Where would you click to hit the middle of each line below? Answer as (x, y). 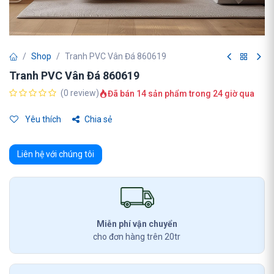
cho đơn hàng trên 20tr (137, 237)
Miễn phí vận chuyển (137, 224)
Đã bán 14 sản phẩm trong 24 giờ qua (181, 93)
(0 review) (80, 93)
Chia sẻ (98, 119)
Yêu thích (42, 119)
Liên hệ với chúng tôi (56, 154)
